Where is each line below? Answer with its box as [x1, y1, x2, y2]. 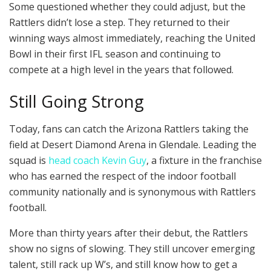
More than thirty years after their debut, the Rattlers [9, 226, 248, 240]
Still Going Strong [9, 90, 144, 113]
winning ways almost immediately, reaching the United [9, 31, 255, 45]
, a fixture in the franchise [146, 153, 262, 167]
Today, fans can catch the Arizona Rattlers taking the [9, 122, 249, 135]
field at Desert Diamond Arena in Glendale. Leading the [9, 137, 256, 151]
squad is [9, 153, 48, 167]
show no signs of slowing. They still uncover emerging [9, 241, 255, 255]
